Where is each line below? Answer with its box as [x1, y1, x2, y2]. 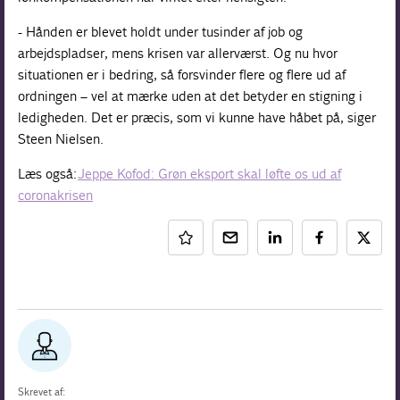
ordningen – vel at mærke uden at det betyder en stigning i [18, 87, 363, 104]
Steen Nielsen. [18, 129, 104, 147]
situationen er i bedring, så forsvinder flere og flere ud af [18, 65, 346, 83]
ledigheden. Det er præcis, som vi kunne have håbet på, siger [18, 108, 377, 126]
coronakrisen [18, 186, 94, 204]
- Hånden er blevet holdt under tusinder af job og [18, 22, 304, 40]
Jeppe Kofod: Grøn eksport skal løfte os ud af [78, 164, 342, 182]
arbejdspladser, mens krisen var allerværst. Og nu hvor [18, 44, 338, 62]
